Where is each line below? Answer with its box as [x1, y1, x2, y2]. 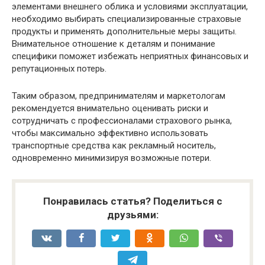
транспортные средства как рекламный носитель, [12, 140, 216, 151]
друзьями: [106, 208, 159, 221]
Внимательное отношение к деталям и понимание [12, 38, 215, 49]
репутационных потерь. [12, 63, 106, 74]
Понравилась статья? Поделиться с [43, 195, 222, 207]
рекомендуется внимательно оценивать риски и [12, 102, 208, 114]
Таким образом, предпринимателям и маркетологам [12, 90, 225, 101]
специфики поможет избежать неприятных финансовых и [12, 50, 248, 62]
